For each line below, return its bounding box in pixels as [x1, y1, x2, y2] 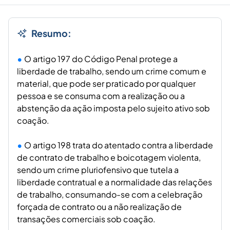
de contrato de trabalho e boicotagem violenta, [17, 152, 201, 163]
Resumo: [31, 27, 71, 40]
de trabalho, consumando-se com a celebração [17, 189, 202, 200]
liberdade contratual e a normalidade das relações [17, 177, 212, 188]
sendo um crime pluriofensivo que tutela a [17, 164, 179, 176]
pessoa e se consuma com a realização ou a [17, 90, 185, 102]
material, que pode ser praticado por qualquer [17, 78, 196, 89]
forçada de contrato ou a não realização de [17, 201, 182, 213]
